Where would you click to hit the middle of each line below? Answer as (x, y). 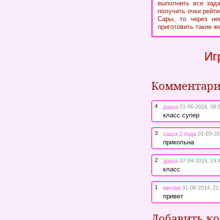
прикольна (179, 142)
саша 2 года (180, 134)
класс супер (181, 115)
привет (173, 196)
